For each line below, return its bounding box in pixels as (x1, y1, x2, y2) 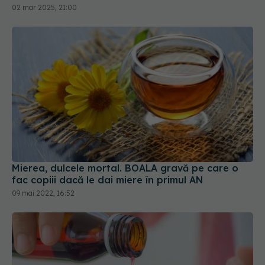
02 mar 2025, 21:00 (12, 2, 77, 12)
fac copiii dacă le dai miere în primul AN (12, 174, 203, 186)
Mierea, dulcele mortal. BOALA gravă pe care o (12, 162, 238, 174)
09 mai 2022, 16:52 (12, 189, 75, 198)
